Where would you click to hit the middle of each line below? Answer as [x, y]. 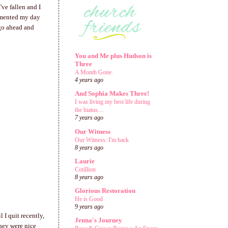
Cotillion [85, 169]
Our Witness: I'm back [102, 140]
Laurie [85, 161]
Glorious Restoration [105, 191]
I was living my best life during [112, 102]
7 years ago [89, 118]
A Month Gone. [94, 72]
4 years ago [89, 80]
